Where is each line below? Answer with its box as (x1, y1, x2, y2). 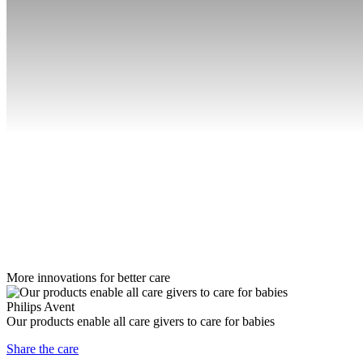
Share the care (6, 341, 79, 356)
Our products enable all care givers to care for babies (6, 314, 275, 328)
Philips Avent (6, 299, 75, 314)
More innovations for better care (6, 270, 170, 284)
